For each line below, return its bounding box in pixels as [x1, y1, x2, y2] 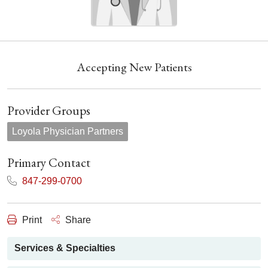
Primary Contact [7, 154, 90, 170]
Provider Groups [7, 102, 90, 118]
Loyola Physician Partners [12, 126, 123, 136]
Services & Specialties [14, 243, 115, 254]
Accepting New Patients [76, 59, 192, 75]
